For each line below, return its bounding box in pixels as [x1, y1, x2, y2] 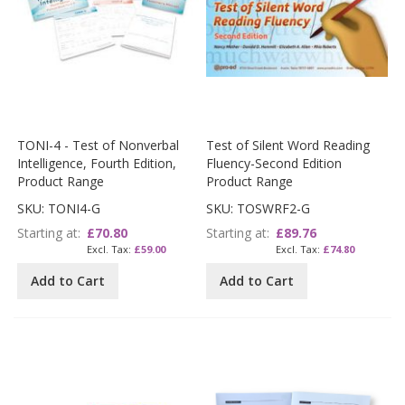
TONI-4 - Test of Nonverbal [17, 137, 180, 155]
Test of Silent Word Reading [206, 137, 371, 155]
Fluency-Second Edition [206, 155, 343, 173]
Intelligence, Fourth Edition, [17, 155, 177, 173]
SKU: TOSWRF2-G [206, 200, 311, 218]
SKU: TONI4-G [17, 200, 101, 218]
